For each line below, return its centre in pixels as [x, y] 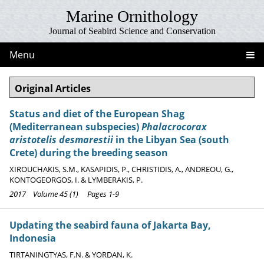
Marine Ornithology [132, 16]
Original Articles [53, 88]
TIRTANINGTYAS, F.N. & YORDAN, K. [71, 255]
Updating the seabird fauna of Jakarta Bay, [110, 225]
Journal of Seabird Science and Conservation [132, 31]
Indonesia [33, 238]
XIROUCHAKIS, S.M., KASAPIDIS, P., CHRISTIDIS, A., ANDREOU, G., [121, 169]
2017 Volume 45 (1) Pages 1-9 [64, 194]
